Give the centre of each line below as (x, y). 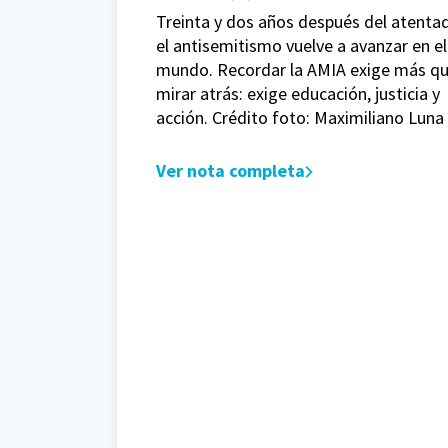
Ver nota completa (230, 171)
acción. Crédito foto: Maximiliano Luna (300, 118)
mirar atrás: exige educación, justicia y (298, 94)
